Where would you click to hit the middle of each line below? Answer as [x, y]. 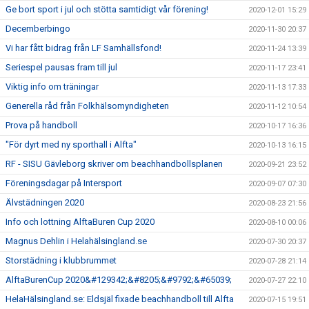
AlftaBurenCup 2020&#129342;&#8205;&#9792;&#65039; [119, 280]
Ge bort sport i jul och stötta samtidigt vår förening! [107, 10]
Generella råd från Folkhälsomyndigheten [87, 106]
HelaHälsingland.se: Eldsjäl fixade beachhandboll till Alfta [120, 299]
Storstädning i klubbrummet [61, 261]
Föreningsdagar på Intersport [64, 183]
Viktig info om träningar [52, 87]
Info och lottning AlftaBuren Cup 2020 [80, 222]
